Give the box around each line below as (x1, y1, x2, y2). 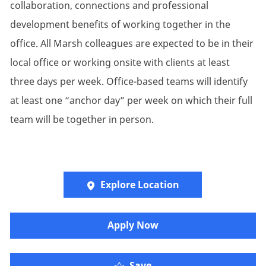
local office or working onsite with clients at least (9, 56, 230, 69)
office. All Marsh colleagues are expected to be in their (9, 37, 254, 50)
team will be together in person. (9, 113, 154, 126)
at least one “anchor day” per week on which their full (9, 94, 252, 107)
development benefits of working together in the (9, 18, 230, 31)
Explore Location (100, 178, 180, 192)
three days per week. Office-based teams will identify (9, 75, 248, 88)
